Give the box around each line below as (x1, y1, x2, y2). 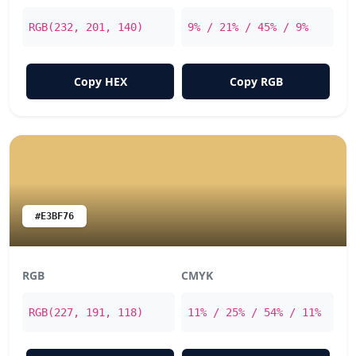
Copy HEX (73, 74, 127, 89)
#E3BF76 (35, 211, 74, 222)
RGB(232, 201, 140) (29, 21, 143, 33)
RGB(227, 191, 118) (29, 306, 143, 319)
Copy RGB (229, 74, 283, 89)
